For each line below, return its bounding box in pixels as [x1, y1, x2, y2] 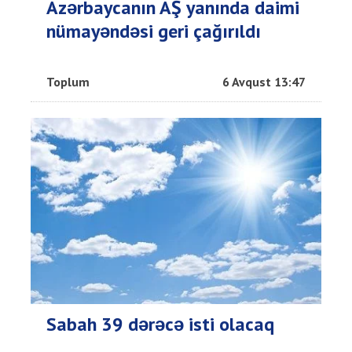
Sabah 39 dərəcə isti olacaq [46, 312, 274, 337]
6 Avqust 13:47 [222, 74, 306, 90]
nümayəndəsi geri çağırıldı [46, 19, 261, 44]
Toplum [46, 74, 90, 90]
